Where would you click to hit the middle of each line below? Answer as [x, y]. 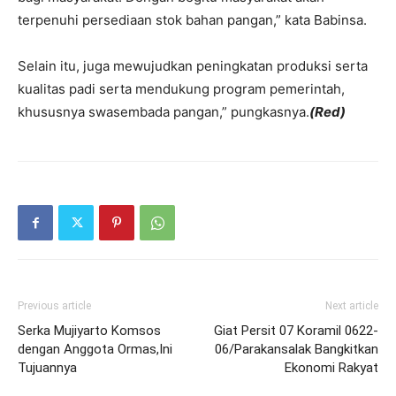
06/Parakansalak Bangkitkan [297, 349]
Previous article [54, 306]
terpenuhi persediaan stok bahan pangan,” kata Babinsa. [192, 20]
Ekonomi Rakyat [331, 368]
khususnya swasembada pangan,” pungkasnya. [164, 112]
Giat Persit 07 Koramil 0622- [296, 331]
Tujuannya [47, 368]
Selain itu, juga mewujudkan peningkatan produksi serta [193, 66]
